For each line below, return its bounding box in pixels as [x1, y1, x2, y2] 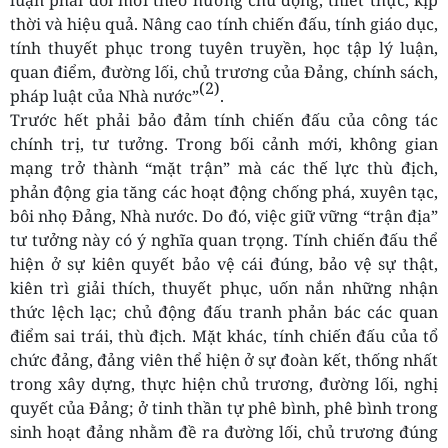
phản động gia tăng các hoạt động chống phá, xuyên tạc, [10, 181, 438, 204]
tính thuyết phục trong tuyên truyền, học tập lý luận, [10, 37, 438, 60]
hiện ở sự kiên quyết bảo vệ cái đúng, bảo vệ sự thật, [10, 253, 438, 276]
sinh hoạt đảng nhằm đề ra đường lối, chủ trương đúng [10, 421, 438, 444]
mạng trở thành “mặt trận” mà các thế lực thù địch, [10, 157, 438, 180]
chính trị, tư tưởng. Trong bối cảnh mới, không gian [10, 133, 438, 156]
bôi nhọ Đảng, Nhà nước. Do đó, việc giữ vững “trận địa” [10, 205, 438, 228]
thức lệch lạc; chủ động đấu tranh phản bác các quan [10, 301, 438, 324]
